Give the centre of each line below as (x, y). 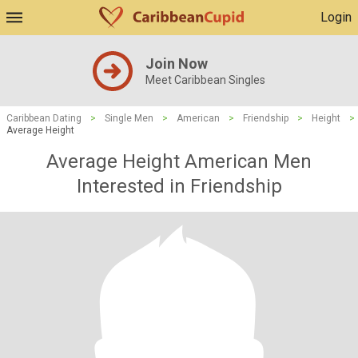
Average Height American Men (179, 161)
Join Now (177, 64)
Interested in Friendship (179, 186)
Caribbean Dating (44, 118)
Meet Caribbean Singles (205, 80)
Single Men (129, 118)
